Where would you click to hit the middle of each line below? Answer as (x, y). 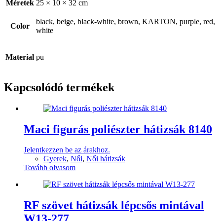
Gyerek (55, 159)
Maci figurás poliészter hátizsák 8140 (118, 129)
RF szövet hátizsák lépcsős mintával (114, 205)
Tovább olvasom (50, 168)
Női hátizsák (106, 159)
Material (20, 57)
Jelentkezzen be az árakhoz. (67, 150)
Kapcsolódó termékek (59, 87)
